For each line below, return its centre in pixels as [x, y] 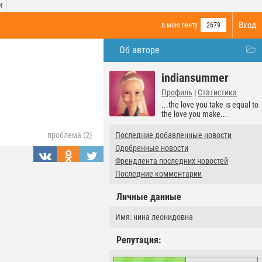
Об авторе [139, 50]
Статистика [217, 92]
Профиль [177, 92]
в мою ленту [180, 25]
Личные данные [149, 197]
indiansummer [195, 78]
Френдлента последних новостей [172, 161]
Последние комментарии [158, 174]
